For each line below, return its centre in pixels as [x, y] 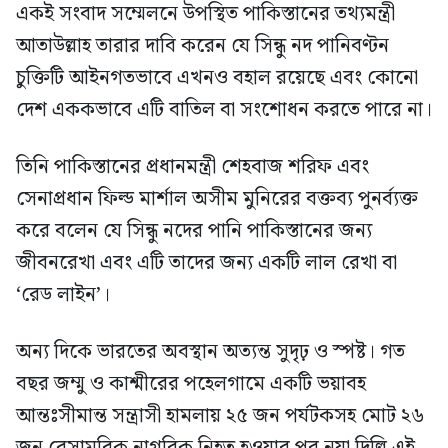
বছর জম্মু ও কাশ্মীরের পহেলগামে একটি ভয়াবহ [191, 384]
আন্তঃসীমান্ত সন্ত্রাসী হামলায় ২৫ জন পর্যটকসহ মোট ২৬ [220, 416]
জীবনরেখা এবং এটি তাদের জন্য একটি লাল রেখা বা [206, 263]
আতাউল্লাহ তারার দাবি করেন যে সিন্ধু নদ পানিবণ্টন [202, 46]
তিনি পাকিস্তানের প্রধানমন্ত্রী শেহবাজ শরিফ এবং [192, 167]
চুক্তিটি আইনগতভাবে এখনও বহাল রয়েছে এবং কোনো [217, 78]
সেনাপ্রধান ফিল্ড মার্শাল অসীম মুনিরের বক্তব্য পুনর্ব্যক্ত [217, 199]
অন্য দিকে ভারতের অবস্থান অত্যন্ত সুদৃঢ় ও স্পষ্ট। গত [210, 352]
